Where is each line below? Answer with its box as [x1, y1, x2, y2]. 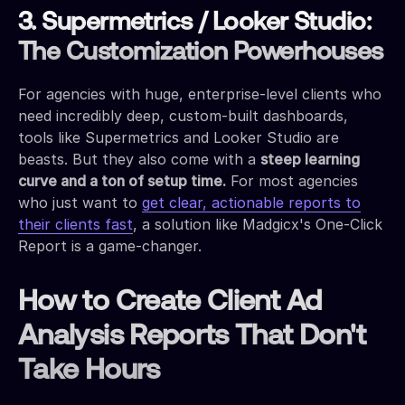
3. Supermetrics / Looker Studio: [18, 10, 372, 36]
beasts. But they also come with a [18, 149, 260, 168]
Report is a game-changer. [18, 236, 202, 255]
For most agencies [226, 171, 358, 190]
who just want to [18, 193, 142, 212]
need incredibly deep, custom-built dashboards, [18, 106, 348, 125]
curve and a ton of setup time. [18, 171, 226, 190]
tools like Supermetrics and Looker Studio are [18, 127, 339, 146]
